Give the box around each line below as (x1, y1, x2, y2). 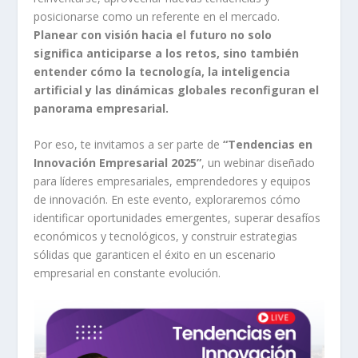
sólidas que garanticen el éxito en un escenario (34, 247, 276, 263)
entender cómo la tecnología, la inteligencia (34, 63, 291, 79)
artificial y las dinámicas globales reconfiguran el (34, 82, 320, 97)
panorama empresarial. (34, 100, 169, 116)
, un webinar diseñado (201, 155, 316, 171)
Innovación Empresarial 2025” (34, 155, 202, 171)
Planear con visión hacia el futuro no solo (34, 26, 272, 42)
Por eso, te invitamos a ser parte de (34, 137, 224, 153)
